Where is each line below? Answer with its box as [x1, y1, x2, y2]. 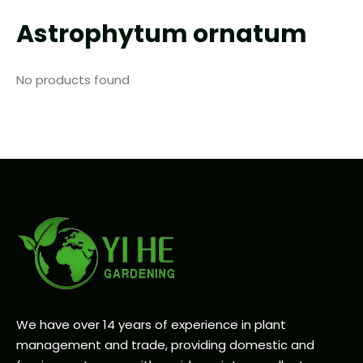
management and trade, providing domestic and [16, 336, 314, 353]
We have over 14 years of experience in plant [16, 316, 286, 333]
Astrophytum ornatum [16, 17, 307, 51]
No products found [16, 71, 130, 88]
